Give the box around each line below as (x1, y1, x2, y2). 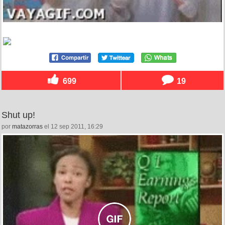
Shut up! (2, 109, 35, 120)
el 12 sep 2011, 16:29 (43, 123, 103, 130)
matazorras (12, 123, 43, 130)
